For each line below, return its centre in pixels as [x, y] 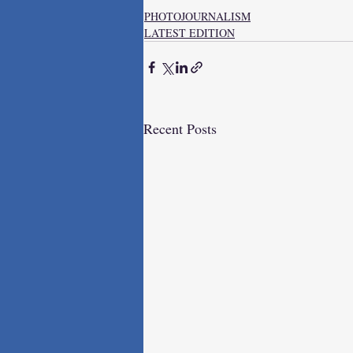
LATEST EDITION [190, 32]
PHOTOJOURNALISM [197, 16]
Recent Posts [180, 128]
